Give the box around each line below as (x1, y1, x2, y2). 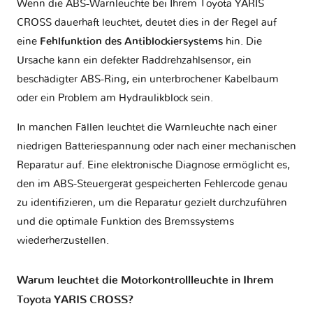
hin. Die (223, 36, 262, 47)
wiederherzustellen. (17, 235, 109, 246)
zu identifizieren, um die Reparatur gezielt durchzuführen (17, 197, 287, 208)
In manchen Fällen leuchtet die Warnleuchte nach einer (17, 122, 277, 133)
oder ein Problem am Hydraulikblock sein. (17, 92, 213, 103)
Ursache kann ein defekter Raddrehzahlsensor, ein (17, 54, 252, 66)
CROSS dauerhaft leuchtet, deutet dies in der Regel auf (17, 17, 277, 28)
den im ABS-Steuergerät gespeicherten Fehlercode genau (17, 178, 288, 189)
